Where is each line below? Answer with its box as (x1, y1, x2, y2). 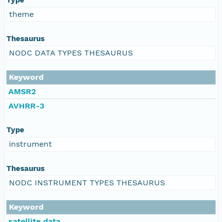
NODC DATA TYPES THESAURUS (9, 48, 133, 57)
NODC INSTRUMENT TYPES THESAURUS (9, 177, 165, 187)
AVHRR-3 (8, 101, 44, 111)
